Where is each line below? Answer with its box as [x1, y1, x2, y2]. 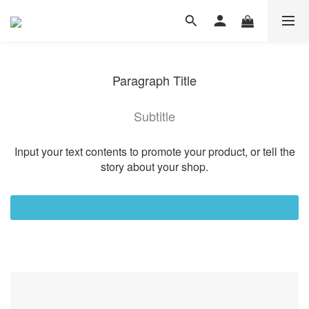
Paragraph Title [112, 71, 197, 89]
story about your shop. [101, 159, 208, 175]
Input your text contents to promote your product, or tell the [14, 143, 295, 159]
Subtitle [134, 107, 175, 125]
